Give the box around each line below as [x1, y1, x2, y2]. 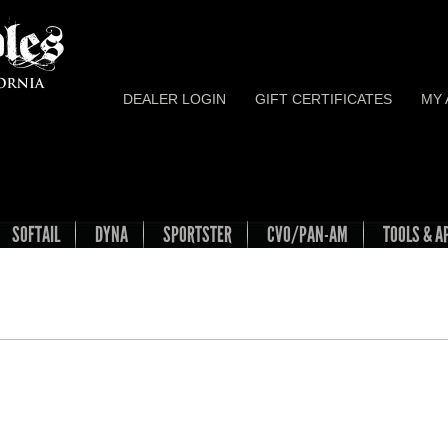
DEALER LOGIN [123, 91, 226, 107]
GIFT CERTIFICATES [255, 91, 392, 107]
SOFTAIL [12, 221, 60, 248]
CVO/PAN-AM [267, 221, 348, 248]
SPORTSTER [163, 221, 232, 248]
